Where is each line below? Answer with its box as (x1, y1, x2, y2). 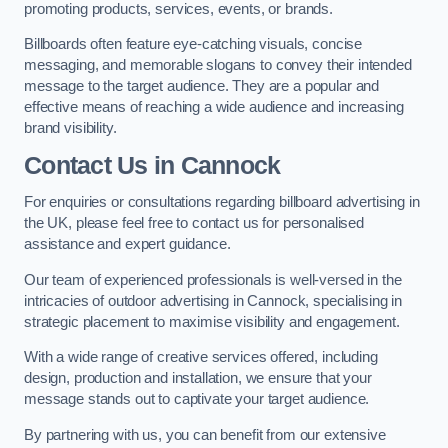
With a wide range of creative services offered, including (24, 349, 378, 366)
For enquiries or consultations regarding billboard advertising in (24, 194, 420, 211)
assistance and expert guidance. (24, 236, 231, 253)
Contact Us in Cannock (24, 151, 281, 179)
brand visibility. (24, 120, 117, 137)
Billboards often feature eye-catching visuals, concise (24, 36, 363, 53)
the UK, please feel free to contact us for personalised (24, 215, 365, 232)
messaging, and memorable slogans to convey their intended (24, 57, 412, 74)
